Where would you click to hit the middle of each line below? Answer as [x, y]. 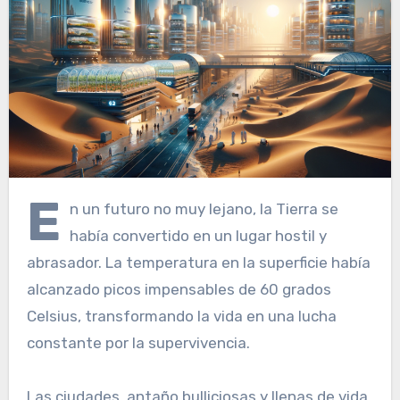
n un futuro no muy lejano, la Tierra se [204, 208]
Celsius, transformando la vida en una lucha [181, 316]
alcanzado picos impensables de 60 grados [179, 289]
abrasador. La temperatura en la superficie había [198, 262]
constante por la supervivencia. [138, 342]
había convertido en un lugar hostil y [198, 235]
